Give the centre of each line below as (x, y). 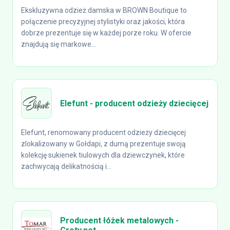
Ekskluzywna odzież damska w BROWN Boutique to (104, 10)
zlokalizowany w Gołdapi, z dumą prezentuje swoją (103, 144)
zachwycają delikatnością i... (66, 166)
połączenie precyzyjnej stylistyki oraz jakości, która (103, 22)
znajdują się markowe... (59, 44)
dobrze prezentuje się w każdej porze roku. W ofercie (106, 33)
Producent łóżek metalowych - (119, 221)
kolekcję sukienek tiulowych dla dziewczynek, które (103, 155)
